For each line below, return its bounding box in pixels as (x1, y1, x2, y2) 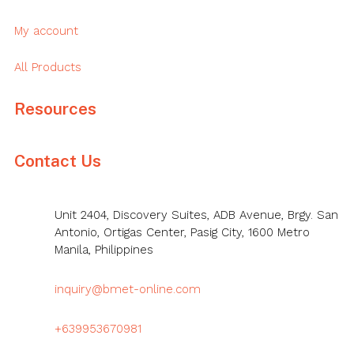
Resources (13, 98, 96, 119)
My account (13, 23, 78, 38)
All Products (13, 59, 81, 74)
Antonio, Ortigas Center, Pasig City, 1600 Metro (55, 225, 311, 240)
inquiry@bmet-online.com (55, 282, 201, 297)
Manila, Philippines (55, 243, 154, 258)
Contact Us (13, 151, 101, 171)
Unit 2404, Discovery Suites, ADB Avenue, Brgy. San (55, 208, 339, 223)
